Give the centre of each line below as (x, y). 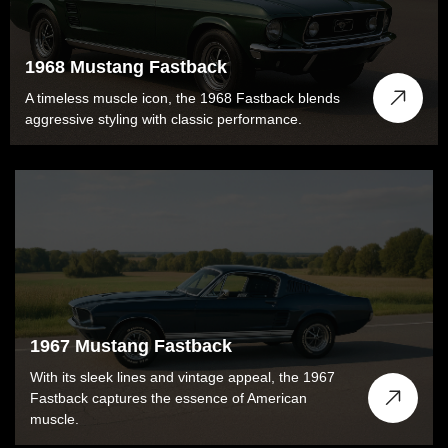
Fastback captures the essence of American (168, 398)
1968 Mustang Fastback (126, 67)
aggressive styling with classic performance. (163, 119)
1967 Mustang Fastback (131, 346)
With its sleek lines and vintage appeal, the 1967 (182, 377)
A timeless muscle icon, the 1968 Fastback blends (182, 98)
